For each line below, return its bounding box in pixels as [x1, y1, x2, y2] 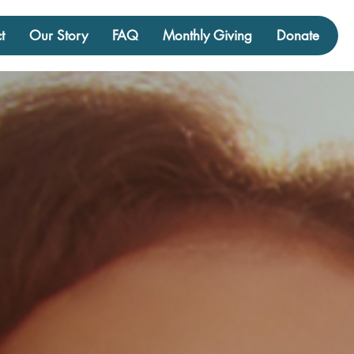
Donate [276, 27, 319, 44]
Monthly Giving [162, 27, 252, 44]
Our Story [28, 27, 88, 44]
